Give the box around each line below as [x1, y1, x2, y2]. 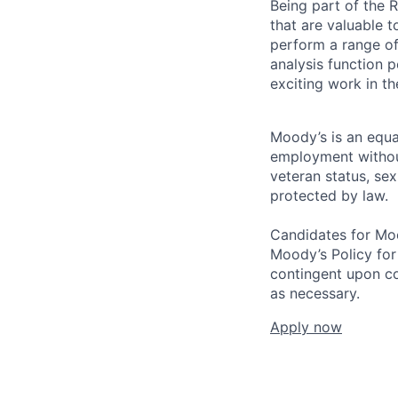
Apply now [270, 317, 342, 336]
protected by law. [270, 186, 388, 204]
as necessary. [270, 283, 360, 302]
